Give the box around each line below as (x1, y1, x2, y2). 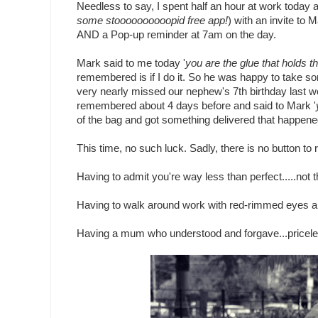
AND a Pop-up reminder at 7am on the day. (77, 29, 276, 41)
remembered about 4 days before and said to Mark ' (77, 100, 316, 112)
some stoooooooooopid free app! (77, 15, 228, 27)
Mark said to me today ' (77, 57, 185, 70)
